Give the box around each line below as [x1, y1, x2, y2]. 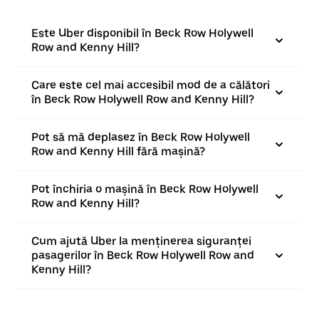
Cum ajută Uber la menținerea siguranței [31, 234, 251, 248]
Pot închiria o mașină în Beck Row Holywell [31, 182, 258, 196]
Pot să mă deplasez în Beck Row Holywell [31, 130, 250, 144]
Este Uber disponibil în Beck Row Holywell [31, 26, 253, 40]
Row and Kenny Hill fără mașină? [31, 145, 205, 158]
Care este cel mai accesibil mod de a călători [31, 78, 270, 92]
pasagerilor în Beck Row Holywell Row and [31, 249, 254, 262]
